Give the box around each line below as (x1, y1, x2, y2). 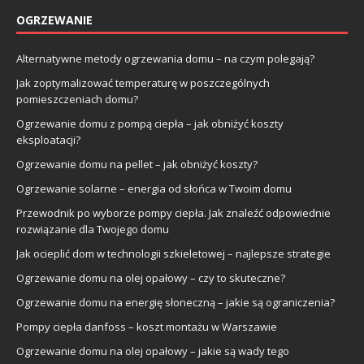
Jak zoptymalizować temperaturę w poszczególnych (16, 76, 270, 91)
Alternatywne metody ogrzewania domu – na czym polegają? (16, 51, 314, 67)
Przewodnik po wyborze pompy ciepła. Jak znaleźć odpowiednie (16, 206, 331, 221)
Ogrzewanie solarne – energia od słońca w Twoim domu (16, 181, 292, 197)
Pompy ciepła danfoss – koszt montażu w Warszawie (16, 319, 277, 335)
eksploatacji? (16, 132, 80, 148)
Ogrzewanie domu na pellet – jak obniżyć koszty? (16, 157, 258, 172)
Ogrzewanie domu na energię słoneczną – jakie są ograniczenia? (16, 295, 335, 310)
